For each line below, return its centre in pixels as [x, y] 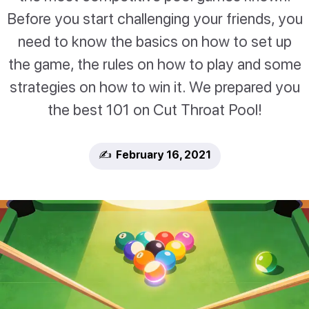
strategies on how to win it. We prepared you [154, 87]
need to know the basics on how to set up [154, 41]
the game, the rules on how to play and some [154, 64]
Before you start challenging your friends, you [154, 19]
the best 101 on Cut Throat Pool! [154, 110]
